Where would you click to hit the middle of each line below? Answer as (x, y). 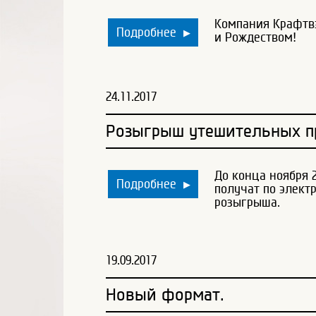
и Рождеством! (255, 37)
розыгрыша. (247, 202)
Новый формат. (165, 294)
